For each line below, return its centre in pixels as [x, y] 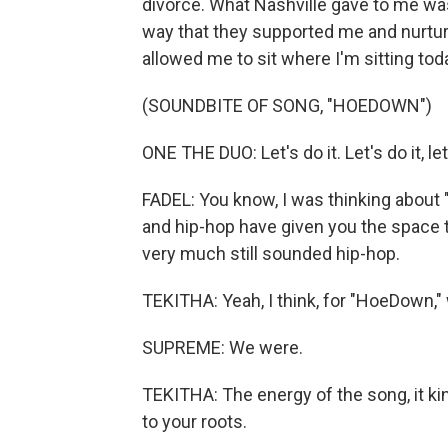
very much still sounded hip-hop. [271, 253]
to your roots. [194, 421]
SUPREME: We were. [222, 347]
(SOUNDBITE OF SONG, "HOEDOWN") [287, 105]
